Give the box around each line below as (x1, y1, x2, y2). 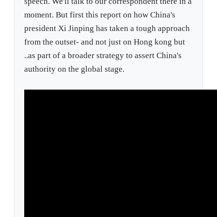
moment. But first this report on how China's (24, 10, 176, 20)
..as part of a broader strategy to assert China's (24, 51, 182, 61)
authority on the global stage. (24, 64, 125, 74)
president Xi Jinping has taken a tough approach (24, 24, 190, 33)
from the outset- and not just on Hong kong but (24, 37, 186, 47)
